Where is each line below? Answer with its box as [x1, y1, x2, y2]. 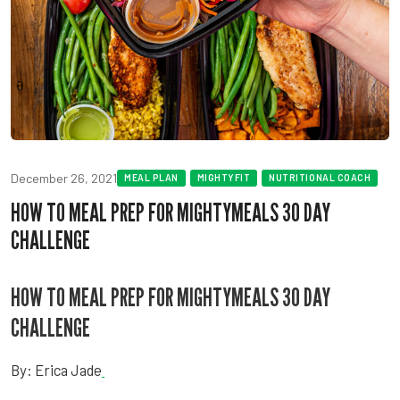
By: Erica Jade [11, 360, 102, 379]
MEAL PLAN [124, 171, 179, 183]
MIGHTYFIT [196, 171, 251, 183]
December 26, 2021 [11, 170, 117, 186]
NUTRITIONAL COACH [269, 171, 371, 183]
